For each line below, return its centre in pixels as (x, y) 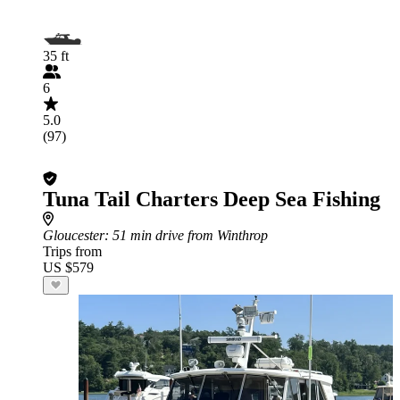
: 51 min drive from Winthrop (186, 235)
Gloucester (74, 235)
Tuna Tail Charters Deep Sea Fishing (212, 199)
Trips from (72, 251)
